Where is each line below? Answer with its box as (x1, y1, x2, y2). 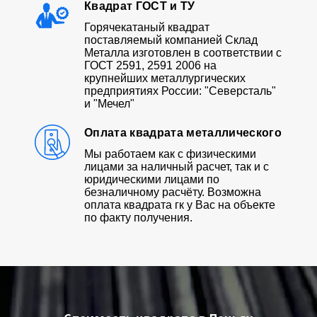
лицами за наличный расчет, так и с (84, 160, 269, 173)
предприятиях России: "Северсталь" (84, 84, 276, 97)
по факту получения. (84, 211, 192, 224)
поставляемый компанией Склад (84, 33, 258, 46)
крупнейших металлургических (84, 71, 246, 84)
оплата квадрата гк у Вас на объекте (84, 198, 275, 211)
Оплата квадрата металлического (84, 126, 282, 139)
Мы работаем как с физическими (84, 147, 256, 160)
